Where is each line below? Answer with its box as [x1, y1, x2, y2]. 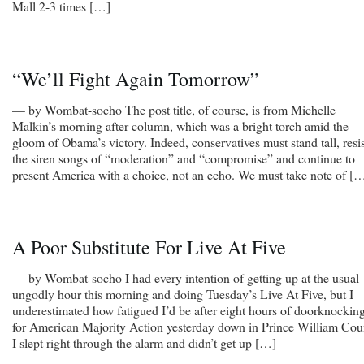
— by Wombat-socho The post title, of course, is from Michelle [12, 100, 336, 118]
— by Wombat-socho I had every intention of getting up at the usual [12, 268, 359, 286]
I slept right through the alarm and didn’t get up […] [12, 333, 276, 351]
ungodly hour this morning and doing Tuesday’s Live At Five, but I [12, 284, 353, 302]
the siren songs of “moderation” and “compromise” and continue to [12, 149, 355, 167]
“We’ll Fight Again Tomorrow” [12, 65, 259, 92]
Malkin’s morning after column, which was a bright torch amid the [12, 116, 349, 134]
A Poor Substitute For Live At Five [12, 233, 286, 260]
